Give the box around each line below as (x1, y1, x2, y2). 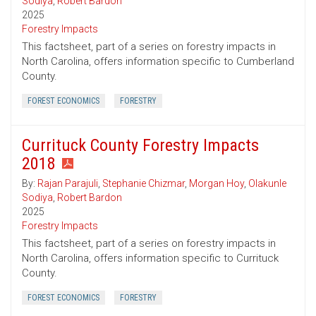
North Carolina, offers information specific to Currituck (22, 252, 279, 265)
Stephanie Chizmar (102, 178, 185, 190)
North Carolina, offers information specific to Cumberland (22, 55, 294, 68)
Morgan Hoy (189, 178, 244, 190)
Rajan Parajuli (37, 178, 98, 190)
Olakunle (248, 178, 286, 190)
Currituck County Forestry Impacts (22, 135, 259, 156)
